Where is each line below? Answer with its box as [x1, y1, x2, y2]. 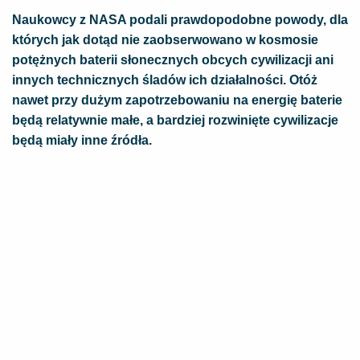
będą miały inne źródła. [12, 133, 152, 147]
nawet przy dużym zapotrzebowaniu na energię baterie [12, 93, 342, 107]
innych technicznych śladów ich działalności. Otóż [12, 73, 317, 87]
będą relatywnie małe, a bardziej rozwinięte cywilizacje [12, 113, 338, 127]
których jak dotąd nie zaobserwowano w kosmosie [12, 33, 318, 47]
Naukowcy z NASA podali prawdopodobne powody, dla [12, 13, 348, 27]
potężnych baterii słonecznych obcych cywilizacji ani [12, 53, 333, 67]
